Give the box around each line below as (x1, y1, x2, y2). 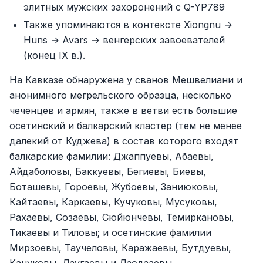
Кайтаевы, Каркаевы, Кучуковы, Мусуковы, (9, 195, 217, 208)
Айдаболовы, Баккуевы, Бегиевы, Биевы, (9, 165, 206, 177)
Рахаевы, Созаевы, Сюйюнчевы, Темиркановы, (9, 211, 234, 223)
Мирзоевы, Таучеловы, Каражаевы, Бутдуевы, (9, 241, 231, 254)
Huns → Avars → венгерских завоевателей (23, 33, 225, 46)
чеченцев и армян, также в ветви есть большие (9, 104, 237, 116)
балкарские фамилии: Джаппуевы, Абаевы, (9, 150, 214, 162)
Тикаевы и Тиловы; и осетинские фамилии (9, 226, 211, 238)
